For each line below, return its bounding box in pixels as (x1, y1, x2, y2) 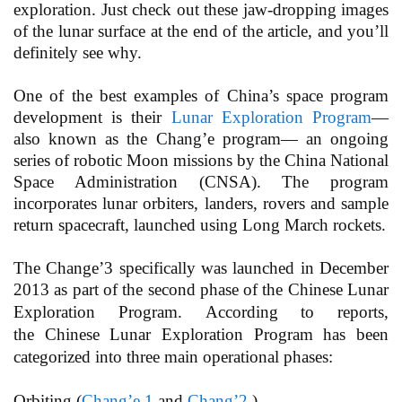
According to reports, (205, 302, 389, 322)
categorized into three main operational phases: (13, 347, 333, 367)
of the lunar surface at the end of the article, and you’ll (13, 22, 389, 41)
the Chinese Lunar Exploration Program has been (13, 325, 389, 345)
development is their (13, 108, 171, 127)
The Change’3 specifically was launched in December (13, 258, 389, 278)
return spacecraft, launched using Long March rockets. (13, 215, 386, 235)
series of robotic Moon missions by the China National (13, 151, 389, 170)
